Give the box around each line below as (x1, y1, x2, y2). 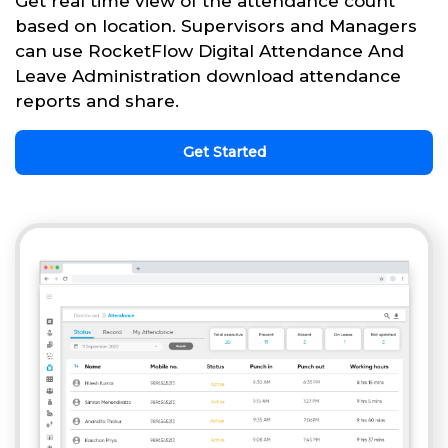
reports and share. (15, 91, 179, 112)
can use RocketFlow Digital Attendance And (15, 41, 404, 62)
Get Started (182, 143, 266, 162)
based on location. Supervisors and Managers (15, 16, 417, 37)
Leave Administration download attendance (15, 66, 401, 87)
